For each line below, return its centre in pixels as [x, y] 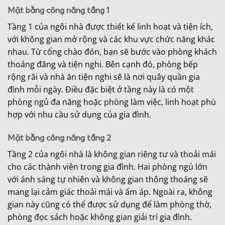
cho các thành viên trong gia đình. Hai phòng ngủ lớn [107, 167]
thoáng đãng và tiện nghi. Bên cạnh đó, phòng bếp [103, 65]
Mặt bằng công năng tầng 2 [59, 138]
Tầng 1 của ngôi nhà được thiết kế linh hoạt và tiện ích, [110, 27]
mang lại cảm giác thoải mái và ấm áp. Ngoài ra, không [110, 192]
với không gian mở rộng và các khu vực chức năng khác [111, 39]
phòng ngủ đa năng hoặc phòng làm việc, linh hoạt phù [112, 102]
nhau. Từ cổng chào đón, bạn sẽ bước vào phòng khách [112, 52]
